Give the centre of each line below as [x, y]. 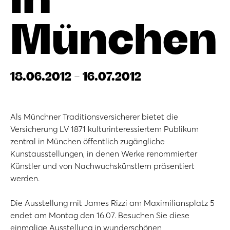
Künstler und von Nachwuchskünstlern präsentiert [102, 166]
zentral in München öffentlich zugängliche [88, 141]
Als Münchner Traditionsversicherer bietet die [94, 117]
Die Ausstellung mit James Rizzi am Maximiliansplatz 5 [112, 203]
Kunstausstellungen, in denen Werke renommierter [104, 154]
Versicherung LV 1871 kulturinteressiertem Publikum [104, 129]
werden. [25, 178]
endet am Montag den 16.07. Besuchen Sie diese [100, 215]
